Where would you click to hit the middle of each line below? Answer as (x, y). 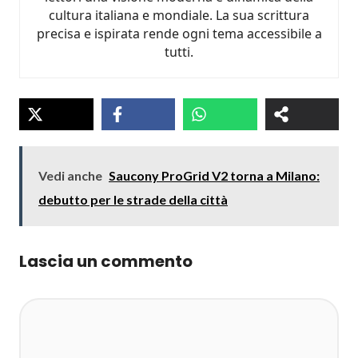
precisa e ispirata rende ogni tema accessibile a (179, 34)
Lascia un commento (106, 261)
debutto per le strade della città (133, 199)
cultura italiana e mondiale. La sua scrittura (179, 15)
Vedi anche (70, 175)
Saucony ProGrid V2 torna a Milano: (214, 175)
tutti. (179, 52)
